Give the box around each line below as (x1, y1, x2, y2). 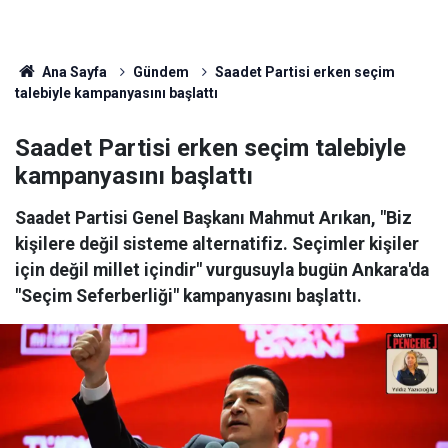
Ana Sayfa (38, 64, 107, 80)
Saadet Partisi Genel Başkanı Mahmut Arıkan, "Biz (15, 208, 412, 228)
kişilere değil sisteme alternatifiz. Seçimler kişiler (15, 234, 419, 254)
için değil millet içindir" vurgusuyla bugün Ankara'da (15, 260, 429, 280)
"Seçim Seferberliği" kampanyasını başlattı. (15, 286, 362, 306)
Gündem (132, 64, 189, 80)
